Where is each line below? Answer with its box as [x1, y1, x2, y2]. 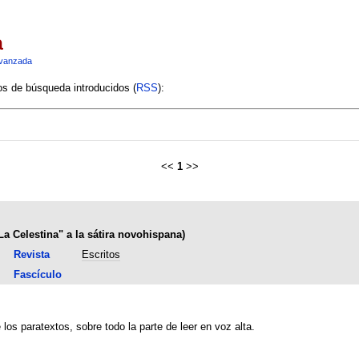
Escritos [81, 248, 120, 260]
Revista [13, 248, 50, 260]
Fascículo [13, 268, 62, 280]
